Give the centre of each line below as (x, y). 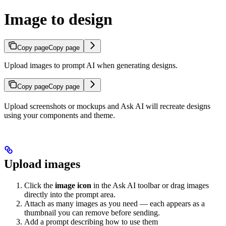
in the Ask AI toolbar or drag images (150, 186)
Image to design (58, 19)
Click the (40, 186)
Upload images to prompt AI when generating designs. (91, 66)
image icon (73, 186)
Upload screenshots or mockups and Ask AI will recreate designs (107, 106)
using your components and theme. (60, 116)
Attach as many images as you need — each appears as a (115, 204)
